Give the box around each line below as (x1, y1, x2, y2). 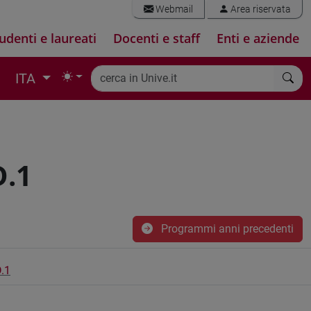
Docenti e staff (113, 30, 200, 47)
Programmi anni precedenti (158, 222, 294, 235)
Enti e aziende (217, 30, 299, 47)
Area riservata (228, 3, 291, 15)
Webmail (153, 3, 193, 15)
